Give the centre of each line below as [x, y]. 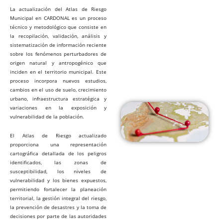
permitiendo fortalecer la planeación [58, 189]
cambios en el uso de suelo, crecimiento [58, 90]
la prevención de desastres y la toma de [58, 207]
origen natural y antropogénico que [58, 63]
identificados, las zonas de [58, 162]
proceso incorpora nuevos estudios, [58, 81]
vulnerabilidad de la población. [47, 116]
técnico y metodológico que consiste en [58, 27]
